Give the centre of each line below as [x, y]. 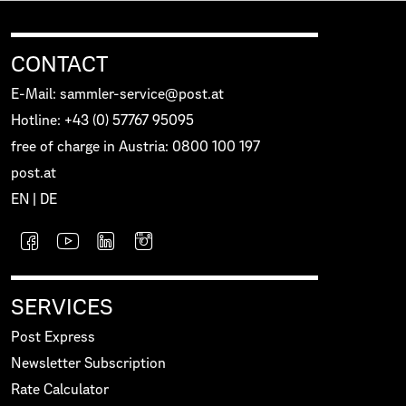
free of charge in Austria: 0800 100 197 [135, 147]
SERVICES [62, 308]
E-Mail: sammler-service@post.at [117, 94]
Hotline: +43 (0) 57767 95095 [102, 121]
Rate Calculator [60, 390]
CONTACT [59, 65]
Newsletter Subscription [88, 363]
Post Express [53, 337]
